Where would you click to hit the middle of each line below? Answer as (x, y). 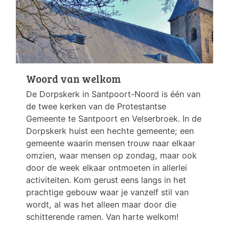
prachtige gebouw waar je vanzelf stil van (107, 192)
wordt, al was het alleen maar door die (101, 205)
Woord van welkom (74, 79)
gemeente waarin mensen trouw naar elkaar (111, 143)
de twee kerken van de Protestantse (96, 107)
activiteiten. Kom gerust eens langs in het (106, 180)
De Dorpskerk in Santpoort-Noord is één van (113, 94)
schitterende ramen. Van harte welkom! (102, 217)
